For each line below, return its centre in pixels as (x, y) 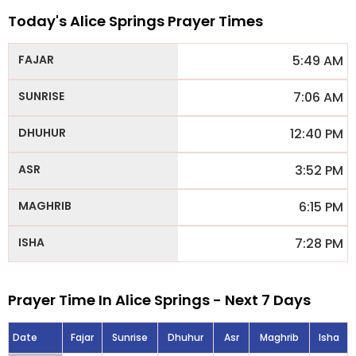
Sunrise (130, 337)
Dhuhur (186, 337)
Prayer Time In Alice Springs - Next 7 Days (159, 300)
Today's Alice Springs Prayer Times (135, 21)
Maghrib (279, 337)
